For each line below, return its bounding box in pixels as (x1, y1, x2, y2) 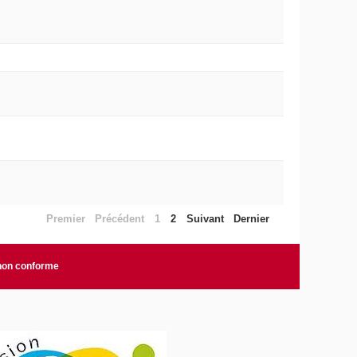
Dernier (233, 213, 270, 225)
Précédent (95, 213, 145, 225)
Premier (45, 213, 85, 225)
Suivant (186, 213, 224, 225)
